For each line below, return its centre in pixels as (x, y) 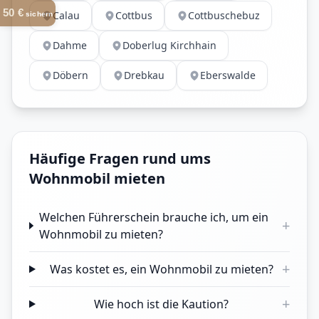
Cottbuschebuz (224, 15)
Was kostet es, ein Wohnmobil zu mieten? (161, 269)
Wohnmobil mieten (97, 178)
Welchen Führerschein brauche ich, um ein (153, 217)
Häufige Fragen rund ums (120, 158)
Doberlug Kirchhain (169, 45)
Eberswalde (228, 75)
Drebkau (144, 75)
